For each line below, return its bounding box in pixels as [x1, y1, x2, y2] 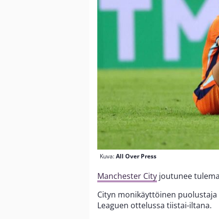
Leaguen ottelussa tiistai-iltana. [97, 200, 212, 211]
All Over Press [116, 152, 156, 161]
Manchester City [97, 171, 157, 182]
